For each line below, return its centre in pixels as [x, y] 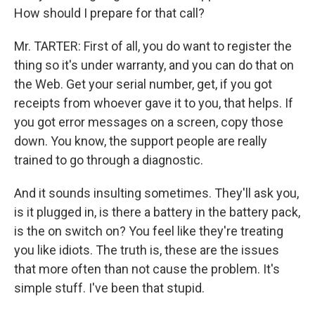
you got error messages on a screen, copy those [149, 122]
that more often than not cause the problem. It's [147, 269]
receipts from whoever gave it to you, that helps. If [154, 103]
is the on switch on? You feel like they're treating [149, 231]
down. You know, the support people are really [141, 141]
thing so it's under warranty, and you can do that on [154, 65]
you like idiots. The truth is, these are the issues [147, 250]
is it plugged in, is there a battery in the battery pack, [157, 212]
